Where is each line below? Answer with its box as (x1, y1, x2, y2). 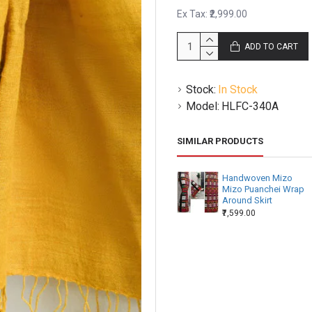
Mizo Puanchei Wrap (222, 184, 305, 194)
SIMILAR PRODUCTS (177, 136, 263, 146)
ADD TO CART (244, 41, 298, 52)
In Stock (218, 83, 258, 96)
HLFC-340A (221, 100, 279, 113)
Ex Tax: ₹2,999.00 (177, 8, 247, 19)
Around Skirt (222, 195, 273, 205)
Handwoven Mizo (222, 173, 293, 183)
